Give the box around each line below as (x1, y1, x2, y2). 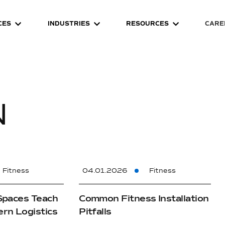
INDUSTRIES (47, 20, 90, 28)
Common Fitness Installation (79, 192, 209, 204)
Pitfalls (79, 205, 111, 217)
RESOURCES (126, 20, 169, 28)
